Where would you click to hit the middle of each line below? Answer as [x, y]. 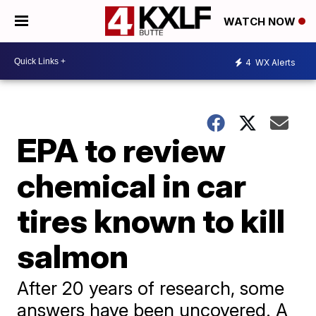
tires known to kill [151, 221]
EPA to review [122, 150]
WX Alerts [274, 62]
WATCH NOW [261, 22]
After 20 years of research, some [151, 288]
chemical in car [132, 186]
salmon [73, 256]
